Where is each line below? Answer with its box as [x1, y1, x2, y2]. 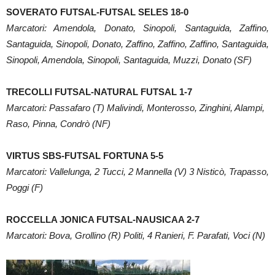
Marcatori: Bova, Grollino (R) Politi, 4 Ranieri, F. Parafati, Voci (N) [6, 230, 268, 241]
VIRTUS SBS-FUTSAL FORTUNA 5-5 [6, 150, 163, 161]
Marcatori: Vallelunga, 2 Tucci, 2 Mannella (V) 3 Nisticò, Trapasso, [6, 166, 269, 177]
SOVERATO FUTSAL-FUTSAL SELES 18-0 [6, 6, 188, 17]
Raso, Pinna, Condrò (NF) [6, 118, 110, 129]
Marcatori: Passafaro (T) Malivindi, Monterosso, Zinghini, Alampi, [6, 102, 265, 113]
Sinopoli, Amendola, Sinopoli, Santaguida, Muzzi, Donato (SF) [6, 54, 252, 65]
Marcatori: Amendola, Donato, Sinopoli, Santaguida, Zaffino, [6, 22, 269, 33]
